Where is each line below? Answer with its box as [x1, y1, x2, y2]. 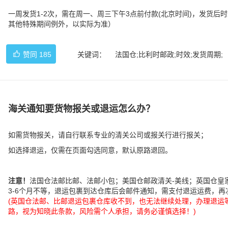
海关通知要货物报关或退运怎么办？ [8, 104, 155, 114]
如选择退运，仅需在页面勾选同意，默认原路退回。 [8, 146, 172, 154]
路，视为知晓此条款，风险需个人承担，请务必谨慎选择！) [8, 207, 196, 215]
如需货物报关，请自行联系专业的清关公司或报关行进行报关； [8, 131, 208, 139]
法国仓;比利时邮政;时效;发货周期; [115, 50, 223, 59]
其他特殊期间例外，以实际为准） [8, 20, 115, 28]
